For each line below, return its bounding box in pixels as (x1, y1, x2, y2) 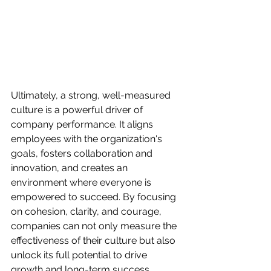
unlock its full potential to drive (11, 249, 149, 261)
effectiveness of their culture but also (11, 234, 178, 246)
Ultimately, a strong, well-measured (11, 89, 173, 101)
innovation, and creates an (11, 162, 130, 174)
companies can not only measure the (11, 220, 179, 232)
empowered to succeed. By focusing (11, 191, 178, 203)
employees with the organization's (11, 132, 165, 145)
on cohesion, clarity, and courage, (11, 205, 164, 217)
